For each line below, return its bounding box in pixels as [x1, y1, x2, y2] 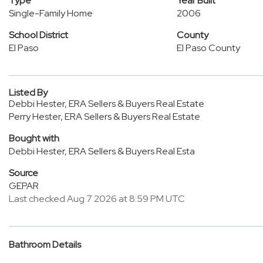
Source [9, 167, 38, 179]
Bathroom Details [9, 238, 81, 251]
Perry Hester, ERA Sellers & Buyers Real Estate [9, 110, 200, 123]
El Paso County [176, 42, 240, 54]
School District [9, 29, 68, 41]
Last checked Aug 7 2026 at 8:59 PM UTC [9, 193, 185, 205]
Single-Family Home [9, 7, 93, 19]
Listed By [9, 86, 48, 99]
